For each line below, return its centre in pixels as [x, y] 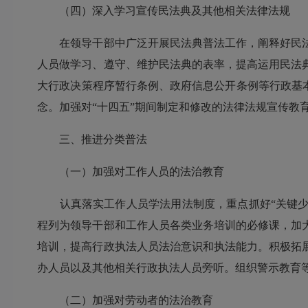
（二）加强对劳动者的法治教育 [125, 300]
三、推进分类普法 [92, 140]
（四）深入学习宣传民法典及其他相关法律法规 [164, 11]
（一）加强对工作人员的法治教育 [131, 172]
